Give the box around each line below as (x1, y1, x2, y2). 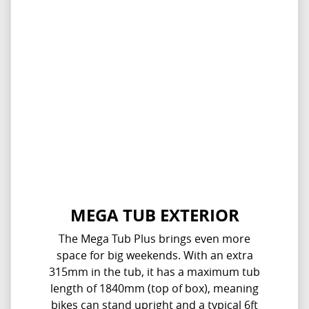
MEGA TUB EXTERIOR (70, 203, 239, 226)
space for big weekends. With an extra (56, 247, 253, 263)
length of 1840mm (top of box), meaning (50, 280, 259, 296)
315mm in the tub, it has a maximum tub (49, 263, 260, 279)
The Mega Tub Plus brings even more (59, 230, 250, 246)
